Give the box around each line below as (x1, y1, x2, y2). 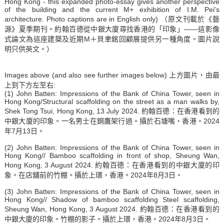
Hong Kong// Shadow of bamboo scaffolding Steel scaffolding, (4, 195, 220, 203)
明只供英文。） (4, 44, 53, 53)
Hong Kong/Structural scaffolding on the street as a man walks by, (4, 97, 220, 105)
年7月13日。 (4, 126, 44, 135)
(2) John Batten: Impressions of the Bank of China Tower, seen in (4, 143, 220, 151)
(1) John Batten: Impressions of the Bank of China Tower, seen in (4, 89, 220, 97)
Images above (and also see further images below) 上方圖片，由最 (4, 70, 220, 79)
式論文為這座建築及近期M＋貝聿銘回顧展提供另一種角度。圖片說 (4, 34, 220, 43)
